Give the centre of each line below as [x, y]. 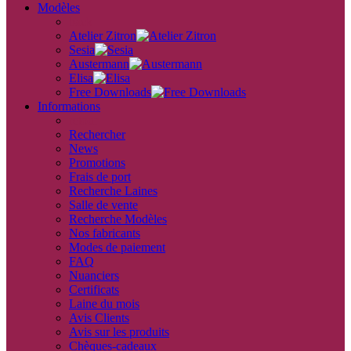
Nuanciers [94, 275]
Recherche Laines [113, 191]
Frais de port [100, 177]
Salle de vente [103, 205]
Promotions [97, 163]
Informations [69, 106]
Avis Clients [99, 318]
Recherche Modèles [118, 219]
